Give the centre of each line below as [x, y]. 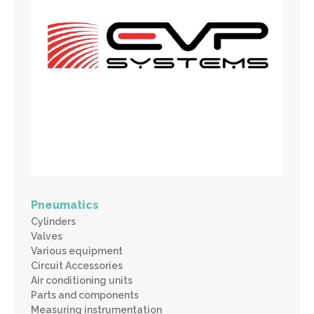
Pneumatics [65, 205]
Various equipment [77, 251]
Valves [47, 236]
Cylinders [53, 221]
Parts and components [85, 295]
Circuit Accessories [77, 265]
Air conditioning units [82, 280]
